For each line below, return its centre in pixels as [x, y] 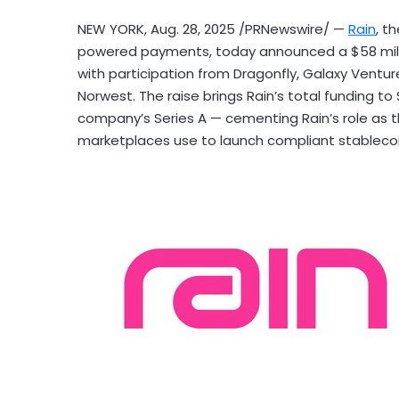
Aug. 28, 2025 [193, 28]
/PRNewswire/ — [292, 28]
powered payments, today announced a [214, 51]
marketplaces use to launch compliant [208, 140]
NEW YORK [111, 28]
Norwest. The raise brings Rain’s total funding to [237, 95]
